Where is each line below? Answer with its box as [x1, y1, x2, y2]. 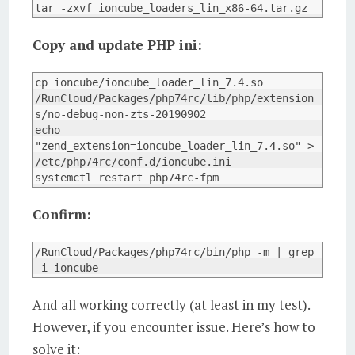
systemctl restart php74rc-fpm [35, 170, 219, 184]
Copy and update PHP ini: [32, 35, 203, 54]
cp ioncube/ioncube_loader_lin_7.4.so [35, 75, 264, 89]
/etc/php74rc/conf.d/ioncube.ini [35, 155, 232, 168]
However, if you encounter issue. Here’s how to [32, 317, 316, 336]
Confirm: [32, 204, 92, 223]
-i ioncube [35, 261, 99, 274]
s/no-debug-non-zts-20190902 [35, 107, 207, 120]
